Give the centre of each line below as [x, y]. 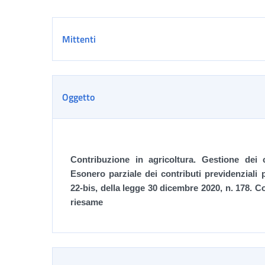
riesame [87, 202]
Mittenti [79, 39]
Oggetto [78, 97]
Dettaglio [80, 27]
